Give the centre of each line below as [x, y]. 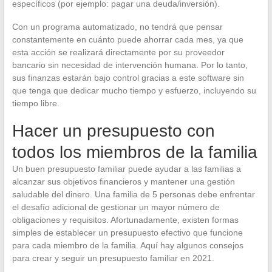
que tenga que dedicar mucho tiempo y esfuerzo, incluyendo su [134, 90]
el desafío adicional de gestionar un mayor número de [116, 207]
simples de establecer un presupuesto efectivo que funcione [127, 233]
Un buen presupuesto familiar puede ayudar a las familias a [126, 169]
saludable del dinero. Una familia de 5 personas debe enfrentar [133, 194]
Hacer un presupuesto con [113, 131]
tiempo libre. [36, 103]
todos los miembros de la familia [134, 152]
